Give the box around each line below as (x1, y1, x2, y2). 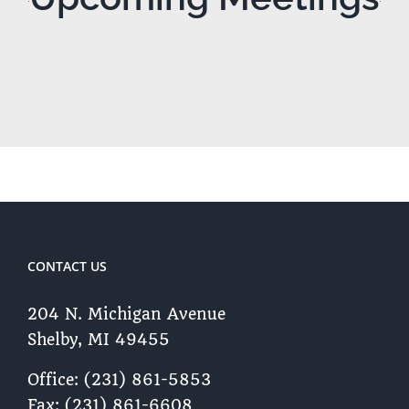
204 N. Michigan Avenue (27, 305, 225, 324)
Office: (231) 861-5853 (27, 371, 211, 390)
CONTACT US (27, 257, 107, 276)
